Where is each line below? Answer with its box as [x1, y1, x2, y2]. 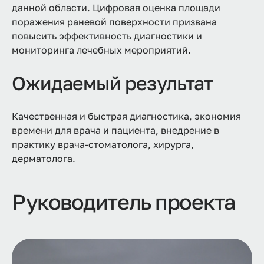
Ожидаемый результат [12, 72, 213, 95]
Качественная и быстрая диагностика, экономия [12, 110, 241, 123]
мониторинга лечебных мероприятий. [12, 44, 191, 57]
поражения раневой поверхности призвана [12, 16, 217, 28]
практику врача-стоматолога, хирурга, [12, 138, 194, 151]
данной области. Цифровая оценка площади [12, 2, 220, 14]
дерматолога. [12, 153, 75, 165]
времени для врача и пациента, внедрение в [12, 124, 219, 137]
